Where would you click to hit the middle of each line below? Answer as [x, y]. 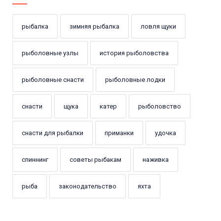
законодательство [88, 186]
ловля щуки [158, 27]
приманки [119, 133]
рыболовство [160, 107]
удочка [166, 133]
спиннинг [35, 160]
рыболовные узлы [50, 53]
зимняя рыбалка [94, 27]
